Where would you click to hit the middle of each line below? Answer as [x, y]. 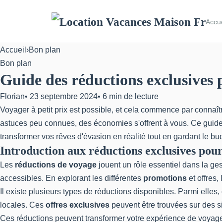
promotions [165, 178]
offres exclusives [78, 205]
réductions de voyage [56, 165]
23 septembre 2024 [64, 96]
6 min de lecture [131, 96]
